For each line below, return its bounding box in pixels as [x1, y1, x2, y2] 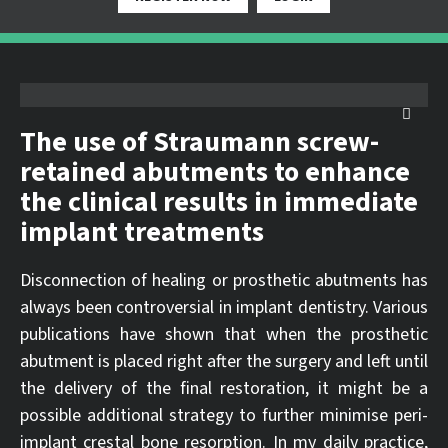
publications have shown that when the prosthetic [20, 322, 428, 347]
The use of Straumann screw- [20, 122, 379, 162]
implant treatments [20, 212, 264, 252]
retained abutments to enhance [20, 152, 410, 192]
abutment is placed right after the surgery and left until [20, 349, 428, 374]
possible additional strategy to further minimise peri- [20, 403, 428, 428]
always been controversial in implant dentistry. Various [20, 295, 428, 320]
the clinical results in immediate [20, 182, 418, 222]
